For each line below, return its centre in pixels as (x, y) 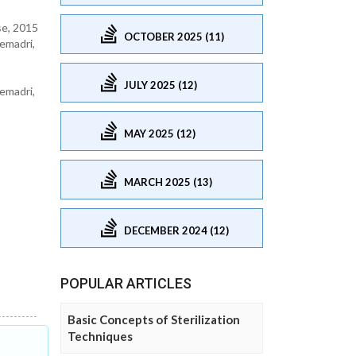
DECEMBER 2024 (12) (176, 230)
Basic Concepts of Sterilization (154, 319)
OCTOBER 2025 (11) (174, 36)
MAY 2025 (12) (160, 133)
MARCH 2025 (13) (168, 182)
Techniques (100, 336)
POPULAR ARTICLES (126, 283)
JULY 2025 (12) (161, 85)
